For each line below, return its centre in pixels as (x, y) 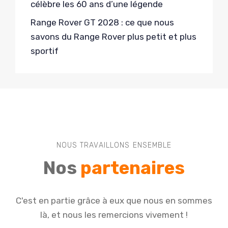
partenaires (133, 168)
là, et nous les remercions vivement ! (114, 215)
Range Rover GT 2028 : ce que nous (102, 23)
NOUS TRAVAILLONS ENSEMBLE (114, 146)
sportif (45, 51)
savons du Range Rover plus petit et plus (113, 37)
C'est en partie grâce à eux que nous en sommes (114, 201)
